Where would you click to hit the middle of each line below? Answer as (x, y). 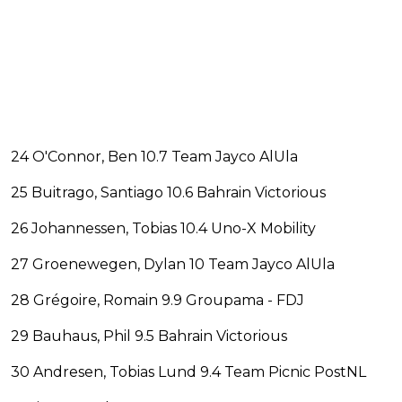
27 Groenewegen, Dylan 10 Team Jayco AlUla (173, 264)
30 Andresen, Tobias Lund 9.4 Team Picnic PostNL (188, 371)
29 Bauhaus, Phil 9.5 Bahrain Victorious (149, 336)
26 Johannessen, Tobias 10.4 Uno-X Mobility (163, 228)
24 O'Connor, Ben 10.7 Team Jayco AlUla (154, 156)
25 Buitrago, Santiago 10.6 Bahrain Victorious (168, 192)
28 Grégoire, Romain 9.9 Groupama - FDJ (157, 300)
